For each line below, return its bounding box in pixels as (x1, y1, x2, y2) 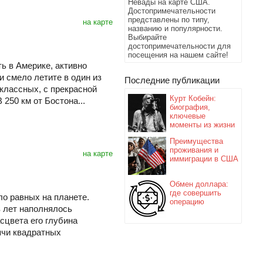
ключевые (170, 112, 205, 120)
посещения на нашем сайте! (128, 50, 228, 59)
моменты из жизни (170, 120, 235, 129)
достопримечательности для (128, 42, 231, 50)
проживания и (170, 146, 218, 154)
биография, (170, 103, 210, 112)
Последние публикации (124, 75, 220, 85)
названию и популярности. (128, 24, 222, 33)
